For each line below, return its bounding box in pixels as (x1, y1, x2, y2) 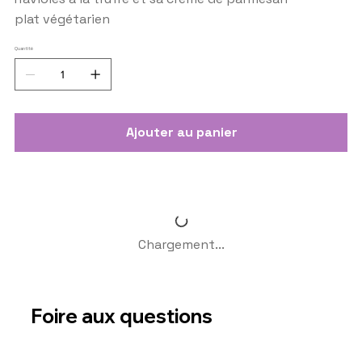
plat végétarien (14, 10, 110, 27)
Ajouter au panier (126, 123, 238, 141)
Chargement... (137, 235, 225, 253)
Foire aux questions (31, 304, 213, 329)
